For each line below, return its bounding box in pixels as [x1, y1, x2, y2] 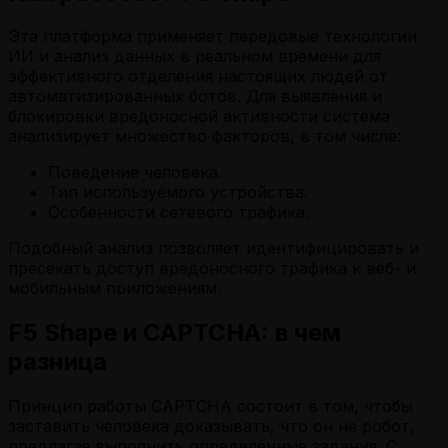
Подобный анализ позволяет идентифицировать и [8, 238, 419, 259]
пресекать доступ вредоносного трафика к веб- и [8, 258, 416, 279]
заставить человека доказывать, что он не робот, [8, 416, 415, 437]
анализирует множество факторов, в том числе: [8, 126, 401, 147]
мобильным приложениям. [8, 278, 221, 299]
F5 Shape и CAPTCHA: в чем [8, 318, 341, 348]
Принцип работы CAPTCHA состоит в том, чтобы [8, 396, 413, 417]
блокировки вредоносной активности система [8, 106, 390, 127]
